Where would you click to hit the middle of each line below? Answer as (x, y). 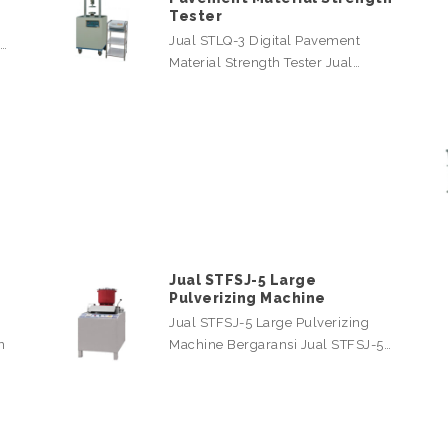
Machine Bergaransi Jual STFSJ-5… (280, 344)
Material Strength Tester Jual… (264, 62)
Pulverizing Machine (247, 297)
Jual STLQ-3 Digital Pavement (264, 40)
